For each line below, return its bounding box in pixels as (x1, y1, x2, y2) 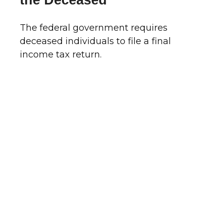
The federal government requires (20, 22, 167, 34)
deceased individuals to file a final (20, 36, 171, 47)
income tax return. (20, 49, 102, 60)
